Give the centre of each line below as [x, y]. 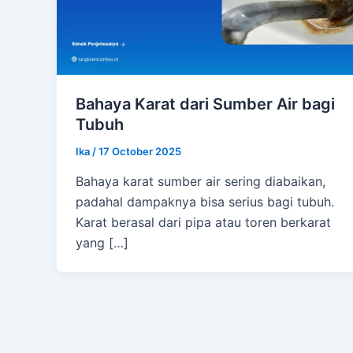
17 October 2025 [140, 151]
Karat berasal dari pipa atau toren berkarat [203, 222]
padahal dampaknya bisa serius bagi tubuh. [205, 201]
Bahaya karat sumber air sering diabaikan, [201, 181]
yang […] [102, 242]
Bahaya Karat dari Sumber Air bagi [205, 104]
